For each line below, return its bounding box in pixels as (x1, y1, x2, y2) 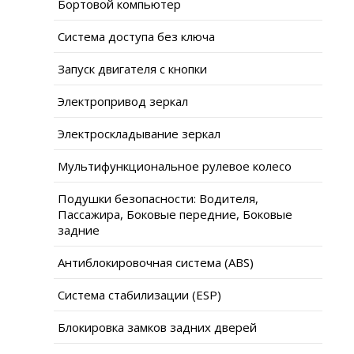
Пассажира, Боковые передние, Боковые (58, 205, 292, 222)
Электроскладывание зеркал (58, 125, 220, 141)
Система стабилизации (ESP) (58, 286, 221, 303)
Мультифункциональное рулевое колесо (58, 157, 292, 174)
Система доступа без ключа (58, 28, 215, 44)
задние (58, 221, 100, 238)
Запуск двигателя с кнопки (58, 60, 207, 77)
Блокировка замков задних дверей (58, 318, 257, 335)
